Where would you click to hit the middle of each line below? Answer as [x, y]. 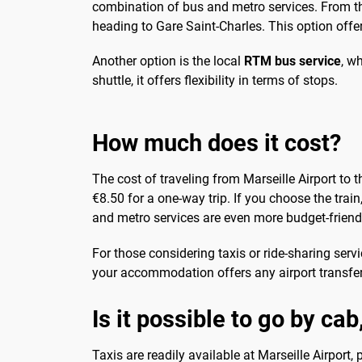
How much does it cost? [217, 143]
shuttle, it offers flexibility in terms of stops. [215, 81]
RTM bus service [293, 61]
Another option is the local [168, 61]
